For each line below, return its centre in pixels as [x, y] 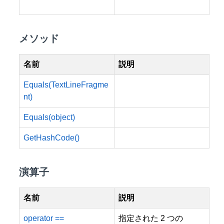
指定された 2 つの [151, 218]
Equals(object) [49, 117]
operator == [44, 218]
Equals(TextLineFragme [66, 84]
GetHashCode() [51, 137]
